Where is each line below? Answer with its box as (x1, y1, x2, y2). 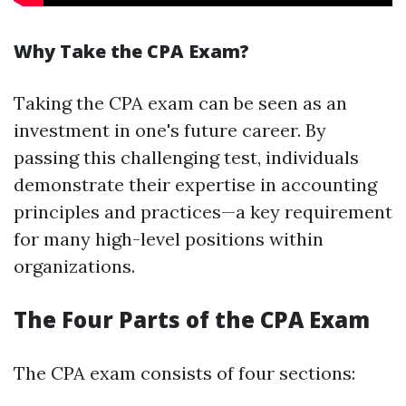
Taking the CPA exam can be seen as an (14, 92, 347, 114)
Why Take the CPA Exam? (14, 39, 249, 63)
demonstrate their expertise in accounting (14, 173, 377, 196)
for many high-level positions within (14, 227, 324, 250)
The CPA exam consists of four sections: (14, 362, 355, 384)
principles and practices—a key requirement (14, 200, 392, 223)
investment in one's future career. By (14, 119, 326, 141)
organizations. (14, 255, 135, 277)
